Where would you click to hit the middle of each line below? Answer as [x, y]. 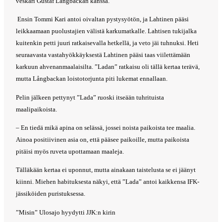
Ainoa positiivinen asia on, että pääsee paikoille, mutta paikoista [103, 139]
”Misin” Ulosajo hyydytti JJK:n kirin [66, 212]
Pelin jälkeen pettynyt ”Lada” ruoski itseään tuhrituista [90, 97]
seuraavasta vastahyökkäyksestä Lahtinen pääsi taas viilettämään [103, 55]
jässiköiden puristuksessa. [51, 194]
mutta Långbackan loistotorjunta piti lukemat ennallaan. [92, 79]
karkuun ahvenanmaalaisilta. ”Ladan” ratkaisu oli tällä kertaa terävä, [108, 67]
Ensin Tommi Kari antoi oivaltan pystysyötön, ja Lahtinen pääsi [103, 19]
